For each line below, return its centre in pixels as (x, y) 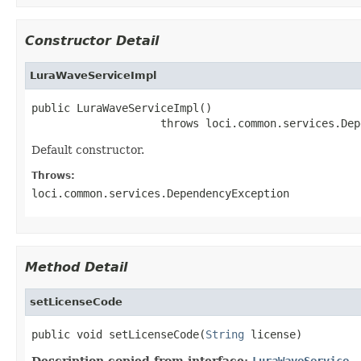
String (225, 334)
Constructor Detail (92, 40)
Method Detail (76, 267)
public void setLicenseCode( (118, 334)
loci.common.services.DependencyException (160, 193)
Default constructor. (88, 149)
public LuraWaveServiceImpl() (122, 108)
